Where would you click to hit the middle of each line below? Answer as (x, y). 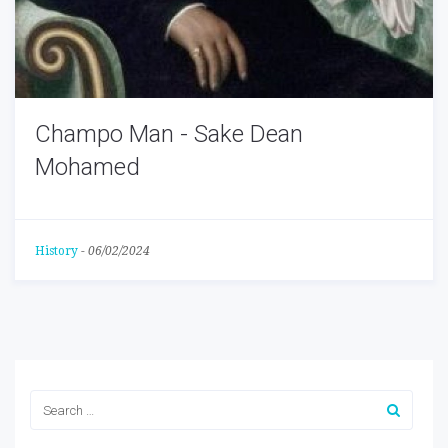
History (56, 251)
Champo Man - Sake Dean (169, 134)
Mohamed (87, 167)
